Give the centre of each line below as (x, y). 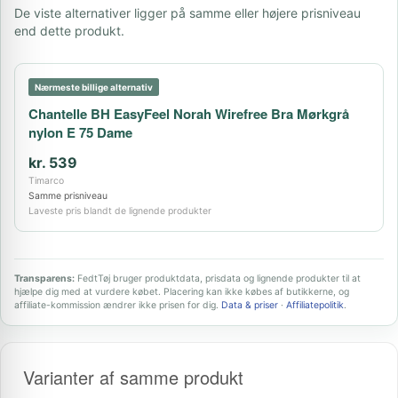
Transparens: (44, 279)
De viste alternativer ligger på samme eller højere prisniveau (187, 13)
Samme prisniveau (68, 196)
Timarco (46, 181)
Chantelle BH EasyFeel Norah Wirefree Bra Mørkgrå (189, 114)
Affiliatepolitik (315, 305)
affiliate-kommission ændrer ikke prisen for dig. (118, 305)
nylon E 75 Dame (80, 132)
